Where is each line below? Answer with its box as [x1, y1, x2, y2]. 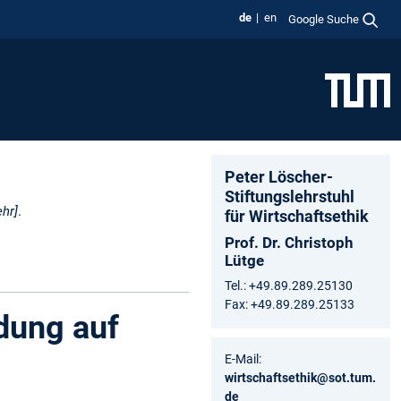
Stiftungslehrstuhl [225, 186, 354, 206]
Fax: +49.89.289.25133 [225, 296, 354, 311]
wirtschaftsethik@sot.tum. [225, 370, 376, 385]
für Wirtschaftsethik [225, 206, 369, 226]
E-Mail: [225, 351, 261, 366]
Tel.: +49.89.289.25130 [225, 277, 353, 293]
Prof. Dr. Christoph [225, 233, 354, 252]
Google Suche [288, 12, 360, 26]
